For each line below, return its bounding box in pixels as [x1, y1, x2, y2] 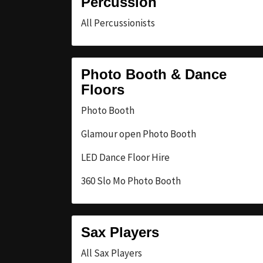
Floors [81, 81, 124, 97]
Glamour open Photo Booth [81, 127, 196, 140]
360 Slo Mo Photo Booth [81, 174, 181, 187]
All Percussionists [81, 16, 155, 29]
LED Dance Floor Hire [81, 150, 170, 164]
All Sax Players [81, 246, 142, 259]
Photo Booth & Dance [81, 66, 227, 82]
